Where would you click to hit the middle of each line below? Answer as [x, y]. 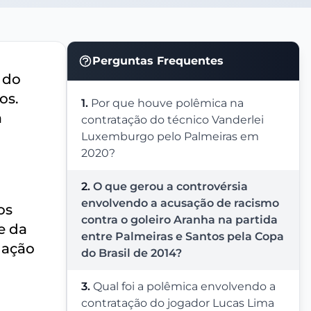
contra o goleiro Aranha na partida [179, 220]
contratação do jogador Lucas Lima [178, 303]
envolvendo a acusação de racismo [180, 203]
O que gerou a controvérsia [170, 186]
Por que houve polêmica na [167, 103]
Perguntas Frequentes [158, 61]
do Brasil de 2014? [132, 253]
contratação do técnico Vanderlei [173, 120]
